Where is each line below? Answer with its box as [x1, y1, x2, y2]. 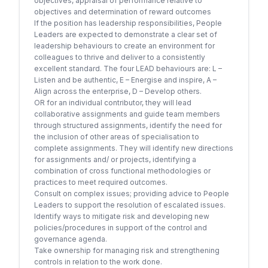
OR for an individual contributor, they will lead [34, 98, 191, 107]
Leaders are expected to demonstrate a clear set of [34, 30, 217, 39]
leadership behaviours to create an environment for [34, 41, 215, 50]
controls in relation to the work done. [34, 257, 162, 266]
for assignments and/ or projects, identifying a [34, 155, 196, 164]
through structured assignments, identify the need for [34, 121, 222, 130]
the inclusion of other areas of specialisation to [34, 132, 199, 141]
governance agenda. [34, 234, 107, 243]
